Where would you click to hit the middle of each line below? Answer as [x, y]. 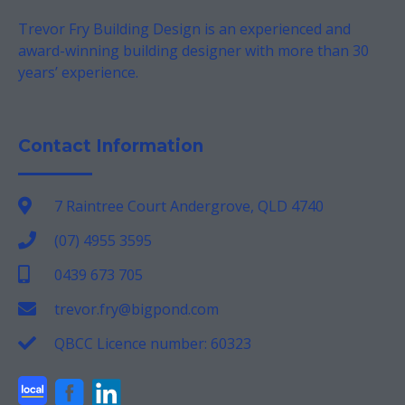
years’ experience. [78, 72]
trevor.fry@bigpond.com [137, 309]
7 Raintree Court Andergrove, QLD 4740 [189, 206]
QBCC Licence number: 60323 [153, 343]
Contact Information [111, 146]
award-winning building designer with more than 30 [193, 50]
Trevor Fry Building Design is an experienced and [184, 28]
